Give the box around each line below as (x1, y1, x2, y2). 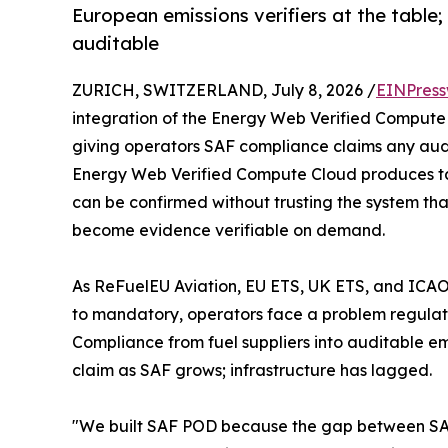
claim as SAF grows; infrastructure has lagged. (72, 360, 432, 381)
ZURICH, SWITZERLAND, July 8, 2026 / (72, 80, 376, 101)
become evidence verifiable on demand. (72, 220, 385, 241)
